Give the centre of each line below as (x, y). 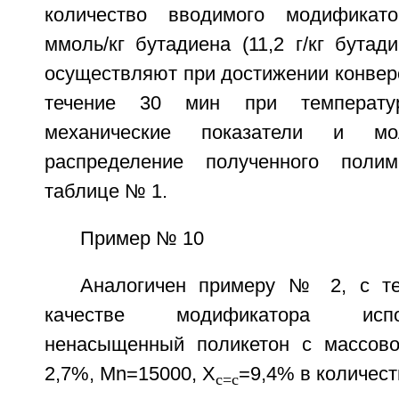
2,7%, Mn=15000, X (130, 374)
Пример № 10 (142, 238)
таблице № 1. (106, 191)
